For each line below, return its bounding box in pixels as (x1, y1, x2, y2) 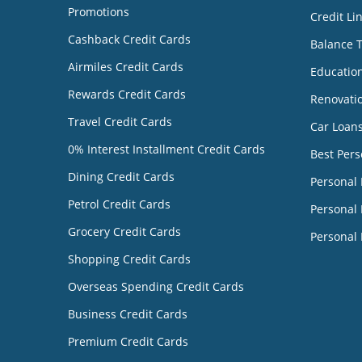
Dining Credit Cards (68, 168, 175, 184)
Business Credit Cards (68, 305, 187, 322)
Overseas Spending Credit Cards (68, 278, 244, 294)
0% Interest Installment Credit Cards (68, 141, 265, 157)
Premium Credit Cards (68, 333, 188, 349)
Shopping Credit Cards (68, 250, 191, 267)
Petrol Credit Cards (68, 196, 170, 212)
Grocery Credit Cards (68, 223, 181, 239)
